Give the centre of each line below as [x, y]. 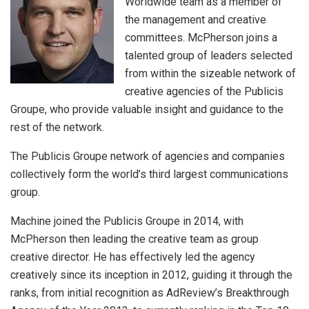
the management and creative [196, 20]
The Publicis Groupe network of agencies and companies [148, 157]
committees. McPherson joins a [201, 38]
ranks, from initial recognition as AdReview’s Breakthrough [150, 293]
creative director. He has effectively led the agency [133, 257]
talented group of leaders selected [209, 56]
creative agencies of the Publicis [204, 92]
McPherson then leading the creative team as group [134, 239]
